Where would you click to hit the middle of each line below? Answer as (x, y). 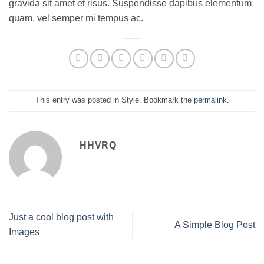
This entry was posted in (78, 100)
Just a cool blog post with (61, 217)
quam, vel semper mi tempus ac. (76, 18)
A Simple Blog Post (215, 225)
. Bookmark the (166, 100)
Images (24, 232)
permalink (210, 100)
